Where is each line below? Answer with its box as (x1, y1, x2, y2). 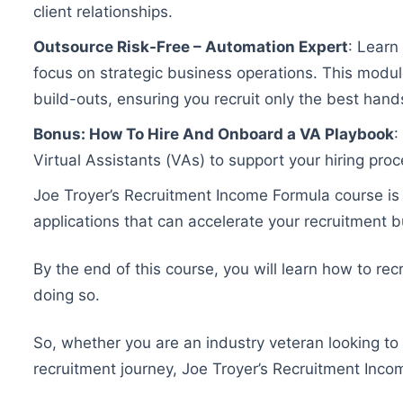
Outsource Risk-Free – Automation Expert (33, 37, 348, 56)
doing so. (33, 286, 100, 305)
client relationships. (33, 2, 173, 21)
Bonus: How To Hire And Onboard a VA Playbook (33, 125, 394, 144)
